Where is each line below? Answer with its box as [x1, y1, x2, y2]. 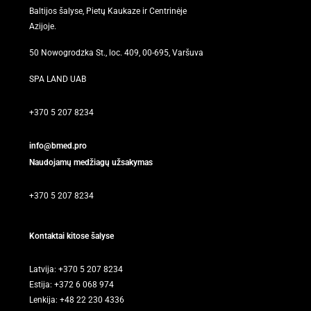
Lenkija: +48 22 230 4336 [29, 294, 124, 305]
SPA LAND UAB [29, 74, 86, 84]
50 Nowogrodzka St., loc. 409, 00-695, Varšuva [29, 47, 203, 58]
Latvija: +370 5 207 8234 [29, 264, 123, 274]
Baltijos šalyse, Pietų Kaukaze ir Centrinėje [29, 6, 187, 16]
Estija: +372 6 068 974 [29, 279, 114, 289]
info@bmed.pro [29, 140, 87, 151]
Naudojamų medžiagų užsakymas [29, 157, 153, 167]
